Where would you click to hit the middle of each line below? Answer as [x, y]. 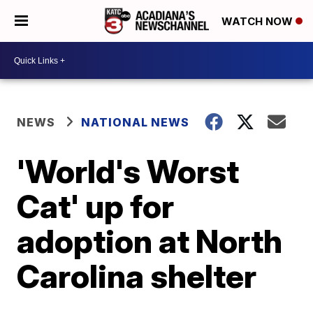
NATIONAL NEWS [136, 122]
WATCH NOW [259, 22]
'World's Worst [128, 171]
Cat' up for [96, 206]
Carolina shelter [137, 276]
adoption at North [150, 241]
